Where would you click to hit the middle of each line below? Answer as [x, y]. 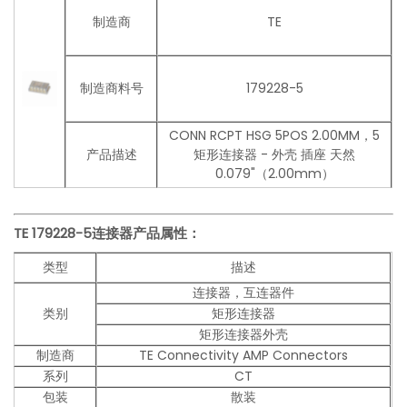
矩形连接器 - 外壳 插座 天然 [275, 155]
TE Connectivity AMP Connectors [244, 356]
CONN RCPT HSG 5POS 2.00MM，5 [275, 136]
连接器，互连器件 [244, 293]
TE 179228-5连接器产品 [87, 233]
